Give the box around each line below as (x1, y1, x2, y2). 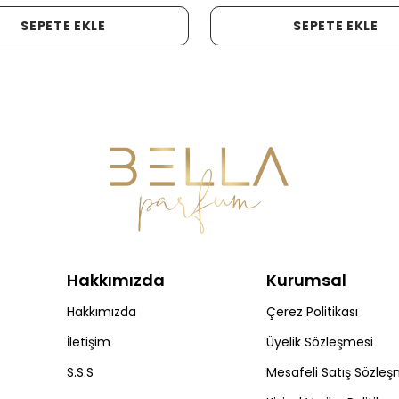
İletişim (67, 333, 110, 351)
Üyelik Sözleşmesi (265, 333, 373, 351)
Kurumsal (265, 269, 346, 291)
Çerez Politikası (265, 303, 358, 321)
